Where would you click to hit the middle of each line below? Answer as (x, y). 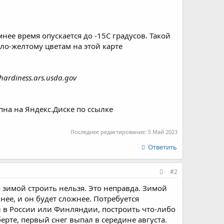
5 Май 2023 (163, 131)
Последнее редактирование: (109, 131)
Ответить (162, 147)
